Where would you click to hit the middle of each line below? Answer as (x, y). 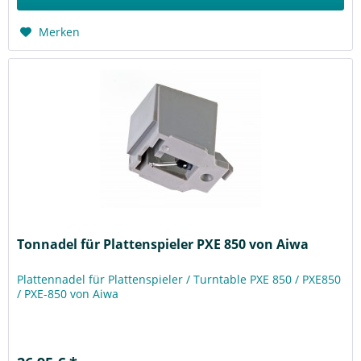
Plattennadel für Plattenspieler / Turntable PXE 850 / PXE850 (179, 279)
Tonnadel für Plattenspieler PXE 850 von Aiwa (163, 244)
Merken (60, 32)
